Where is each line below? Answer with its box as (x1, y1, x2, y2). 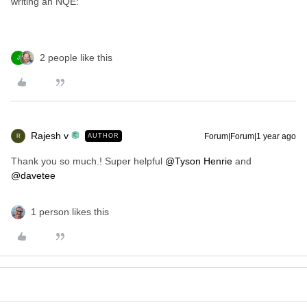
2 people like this (40, 52, 112, 63)
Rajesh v (31, 130, 69, 141)
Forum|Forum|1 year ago (204, 132, 296, 141)
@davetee (11, 170, 56, 181)
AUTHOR (88, 132, 119, 139)
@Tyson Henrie (165, 156, 232, 167)
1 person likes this (31, 206, 109, 217)
